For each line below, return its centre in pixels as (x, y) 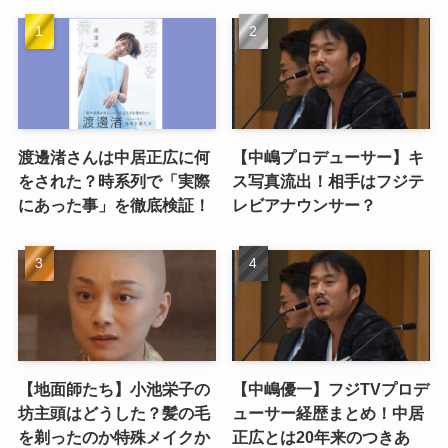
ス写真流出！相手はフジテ (328, 181)
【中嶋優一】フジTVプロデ (331, 389)
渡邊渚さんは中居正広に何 (113, 157)
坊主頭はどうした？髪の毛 (113, 413)
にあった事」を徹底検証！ (113, 205)
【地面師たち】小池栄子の (113, 389)
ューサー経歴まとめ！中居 (328, 413)
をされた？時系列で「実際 (113, 181)
